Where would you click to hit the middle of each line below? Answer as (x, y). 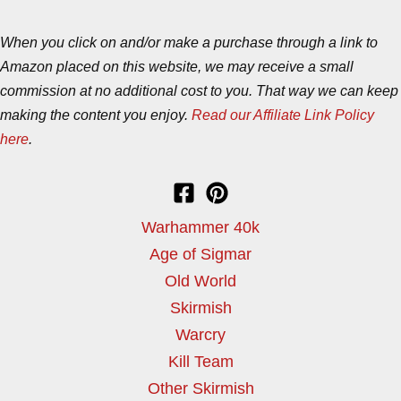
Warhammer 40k (200, 227)
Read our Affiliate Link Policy (283, 115)
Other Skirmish (200, 388)
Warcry (200, 334)
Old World (200, 281)
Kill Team (200, 361)
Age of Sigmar (200, 254)
